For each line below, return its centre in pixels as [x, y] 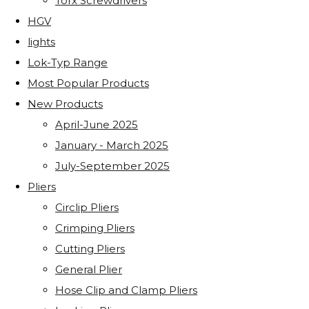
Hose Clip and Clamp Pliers [126, 290]
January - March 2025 [112, 146]
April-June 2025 [97, 125]
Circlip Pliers [87, 208]
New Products [65, 104]
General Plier [89, 270]
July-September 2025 [112, 166]
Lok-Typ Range [68, 63]
